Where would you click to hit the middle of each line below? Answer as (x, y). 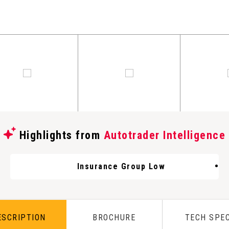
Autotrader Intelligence (164, 135)
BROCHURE (114, 217)
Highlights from (60, 135)
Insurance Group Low (121, 166)
